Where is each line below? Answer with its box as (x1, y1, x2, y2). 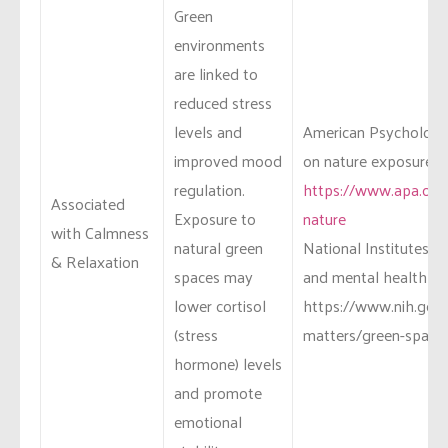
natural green (174, 233, 263, 263)
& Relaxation (51, 247, 139, 277)
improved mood (174, 146, 282, 176)
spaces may (174, 262, 253, 292)
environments (174, 30, 265, 60)
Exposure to (174, 204, 256, 234)
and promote (174, 378, 262, 408)
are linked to (174, 59, 258, 89)
